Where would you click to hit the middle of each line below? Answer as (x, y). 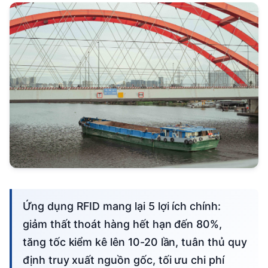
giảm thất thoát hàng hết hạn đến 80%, (123, 224)
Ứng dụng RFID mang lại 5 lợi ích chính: (27, 206)
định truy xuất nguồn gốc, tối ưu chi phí (124, 260)
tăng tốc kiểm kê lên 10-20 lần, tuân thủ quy (135, 242)
